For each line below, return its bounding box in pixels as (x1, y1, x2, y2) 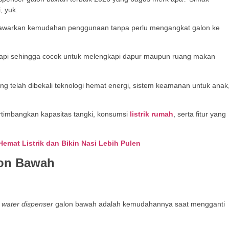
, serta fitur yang (173, 110, 226, 119)
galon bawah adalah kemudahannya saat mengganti (53, 199, 225, 208)
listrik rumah (130, 110, 173, 119)
